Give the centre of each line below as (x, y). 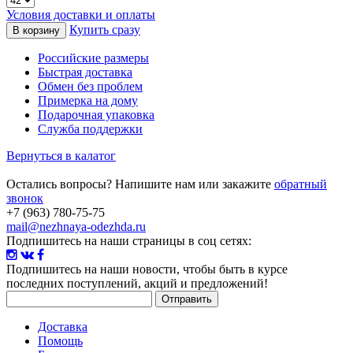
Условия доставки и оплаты (81, 14)
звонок (25, 198)
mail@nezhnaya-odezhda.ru (76, 226)
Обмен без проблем (90, 86)
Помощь (60, 340)
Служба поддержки (90, 128)
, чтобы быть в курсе (232, 269)
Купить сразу (105, 29)
